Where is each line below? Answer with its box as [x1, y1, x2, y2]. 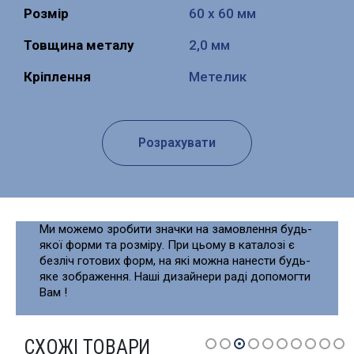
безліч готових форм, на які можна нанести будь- [40, 254, 311, 268]
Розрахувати [138, 135, 216, 150]
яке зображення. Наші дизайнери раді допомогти [40, 269, 311, 284]
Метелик [189, 69, 247, 85]
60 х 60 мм [189, 6, 256, 21]
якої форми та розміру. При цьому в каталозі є [40, 238, 295, 252]
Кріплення [24, 69, 91, 85]
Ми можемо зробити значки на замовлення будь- [40, 222, 312, 236]
